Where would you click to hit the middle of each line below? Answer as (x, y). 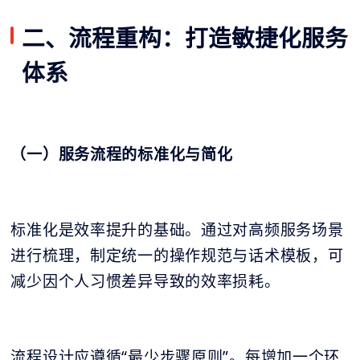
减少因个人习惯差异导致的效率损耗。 (145, 281)
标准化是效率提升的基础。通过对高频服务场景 (177, 229)
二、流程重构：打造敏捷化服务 (184, 37)
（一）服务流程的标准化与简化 (122, 154)
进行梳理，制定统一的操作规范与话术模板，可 (177, 255)
